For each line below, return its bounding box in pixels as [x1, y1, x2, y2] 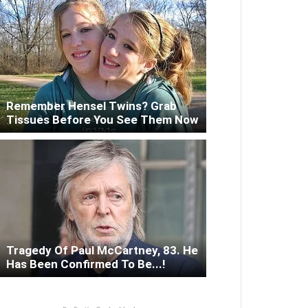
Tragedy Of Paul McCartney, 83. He [6, 243, 198, 258]
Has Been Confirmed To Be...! [6, 257, 166, 272]
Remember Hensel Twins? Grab [6, 99, 177, 113]
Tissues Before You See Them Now [6, 113, 199, 127]
